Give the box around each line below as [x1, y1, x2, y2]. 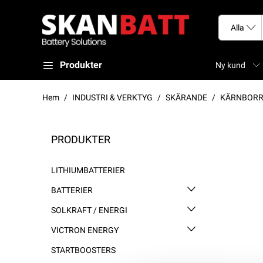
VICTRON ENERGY [51, 225, 119, 235]
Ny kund [215, 60, 245, 70]
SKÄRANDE [166, 93, 207, 103]
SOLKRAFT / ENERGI [51, 205, 127, 215]
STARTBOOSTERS [51, 245, 116, 255]
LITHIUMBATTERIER [51, 166, 125, 176]
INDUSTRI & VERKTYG [72, 93, 153, 103]
